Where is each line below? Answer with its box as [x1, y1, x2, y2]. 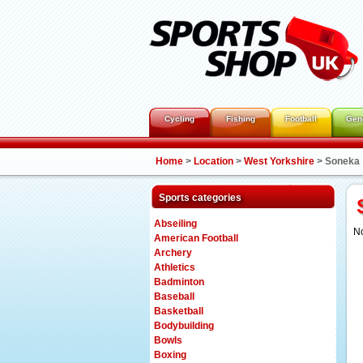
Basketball [154, 305, 203, 317]
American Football [154, 233, 238, 244]
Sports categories [159, 192, 241, 203]
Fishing [225, 114, 255, 123]
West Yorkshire [244, 156, 317, 167]
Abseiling [154, 218, 197, 229]
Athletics [154, 262, 195, 273]
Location [194, 156, 233, 167]
